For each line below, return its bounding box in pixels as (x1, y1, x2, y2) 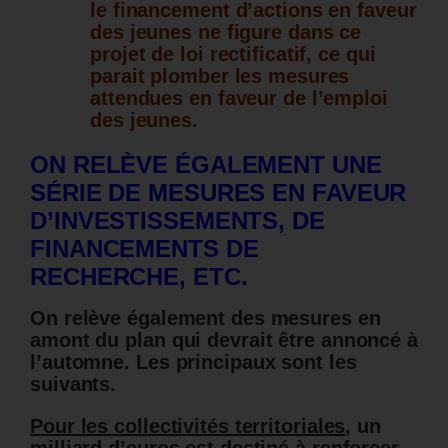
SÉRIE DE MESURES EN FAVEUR (30, 179, 407, 207)
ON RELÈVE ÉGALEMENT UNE (30, 151, 382, 179)
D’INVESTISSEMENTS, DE (30, 207, 325, 235)
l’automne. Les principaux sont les (30, 351, 357, 374)
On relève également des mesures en (30, 307, 381, 330)
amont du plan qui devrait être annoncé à (30, 329, 418, 352)
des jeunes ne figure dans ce (90, 21, 362, 44)
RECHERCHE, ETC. (30, 263, 248, 291)
